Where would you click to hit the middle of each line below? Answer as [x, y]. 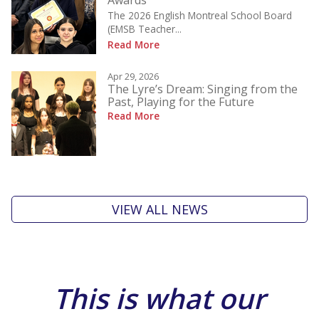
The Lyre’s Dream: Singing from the [203, 89]
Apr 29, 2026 [133, 77]
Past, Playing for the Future [181, 102]
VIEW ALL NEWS [159, 210]
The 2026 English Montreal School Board [200, 16]
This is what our [159, 298]
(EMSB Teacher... [145, 29]
